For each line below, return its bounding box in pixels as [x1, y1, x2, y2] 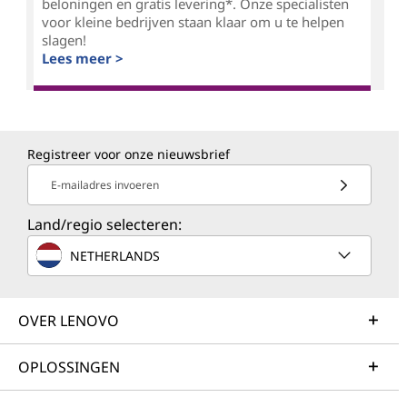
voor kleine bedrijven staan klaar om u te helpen [41, 13, 344, 32]
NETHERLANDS [70, 246, 160, 264]
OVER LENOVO [18, 311, 119, 332]
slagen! [41, 31, 86, 50]
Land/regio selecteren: [27, 214, 182, 235]
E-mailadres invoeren [51, 177, 159, 194]
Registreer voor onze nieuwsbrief [27, 145, 230, 164]
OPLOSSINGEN [18, 357, 120, 378]
